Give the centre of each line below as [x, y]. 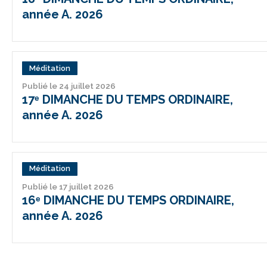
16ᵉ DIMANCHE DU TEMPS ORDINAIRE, [128, 200]
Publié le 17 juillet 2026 [68, 186]
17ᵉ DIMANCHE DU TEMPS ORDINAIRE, [128, 100]
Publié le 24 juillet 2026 [69, 86]
